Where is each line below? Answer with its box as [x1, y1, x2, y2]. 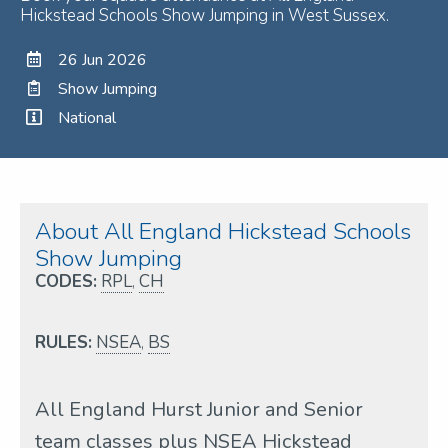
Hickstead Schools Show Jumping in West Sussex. [20, 3, 389, 27]
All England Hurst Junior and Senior [35, 395, 363, 423]
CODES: [35, 269, 97, 293]
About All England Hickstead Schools [35, 215, 411, 247]
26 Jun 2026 [58, 48, 147, 71]
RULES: [35, 330, 92, 354]
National [58, 106, 116, 129]
